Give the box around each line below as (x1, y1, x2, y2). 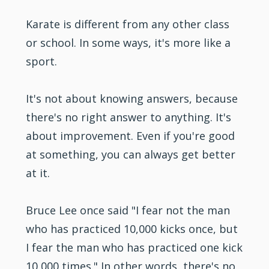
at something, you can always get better (26, 147, 236, 162)
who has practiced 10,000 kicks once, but (26, 221, 238, 236)
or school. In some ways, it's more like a (26, 35, 231, 50)
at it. (26, 165, 50, 180)
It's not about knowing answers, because (26, 91, 238, 106)
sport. (26, 53, 58, 68)
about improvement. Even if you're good (26, 128, 235, 143)
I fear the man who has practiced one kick (26, 240, 243, 255)
